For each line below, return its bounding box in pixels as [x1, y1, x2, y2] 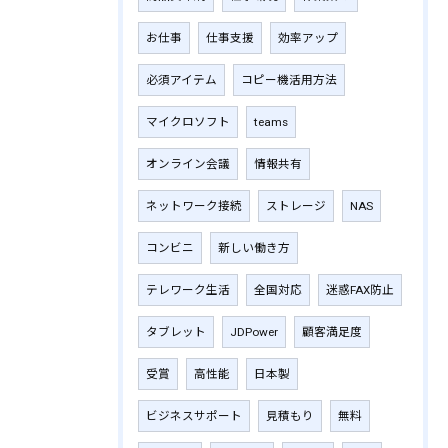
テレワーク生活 [146, 282, 230, 297]
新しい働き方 [218, 240, 290, 255]
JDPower [230, 324, 278, 339]
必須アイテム [146, 72, 217, 87]
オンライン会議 [146, 156, 230, 171]
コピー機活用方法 [241, 72, 337, 87]
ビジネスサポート [146, 408, 242, 423]
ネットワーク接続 [146, 198, 242, 213]
